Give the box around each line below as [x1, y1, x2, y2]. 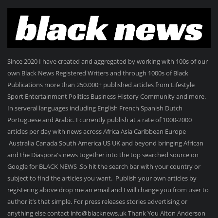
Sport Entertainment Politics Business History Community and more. [7, 92, 206, 101]
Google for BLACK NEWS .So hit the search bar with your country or [7, 162, 200, 171]
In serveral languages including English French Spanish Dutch [7, 104, 182, 113]
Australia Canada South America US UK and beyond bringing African [7, 139, 203, 148]
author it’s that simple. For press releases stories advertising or [7, 197, 187, 206]
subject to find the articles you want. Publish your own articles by [7, 174, 197, 183]
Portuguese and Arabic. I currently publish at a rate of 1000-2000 [7, 115, 192, 125]
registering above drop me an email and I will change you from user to [7, 185, 209, 195]
